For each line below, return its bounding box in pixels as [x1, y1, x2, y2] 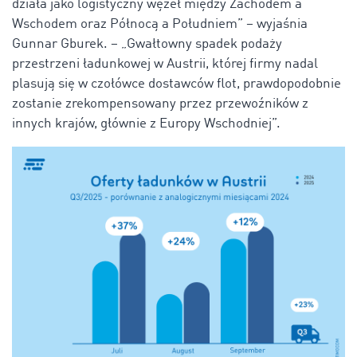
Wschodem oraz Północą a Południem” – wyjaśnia [12, 18, 308, 32]
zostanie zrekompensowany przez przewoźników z [12, 97, 308, 112]
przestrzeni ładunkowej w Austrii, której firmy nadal [12, 57, 318, 72]
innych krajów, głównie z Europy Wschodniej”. [12, 117, 280, 131]
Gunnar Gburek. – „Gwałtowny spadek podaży [12, 37, 282, 52]
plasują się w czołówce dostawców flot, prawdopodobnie [12, 77, 341, 92]
